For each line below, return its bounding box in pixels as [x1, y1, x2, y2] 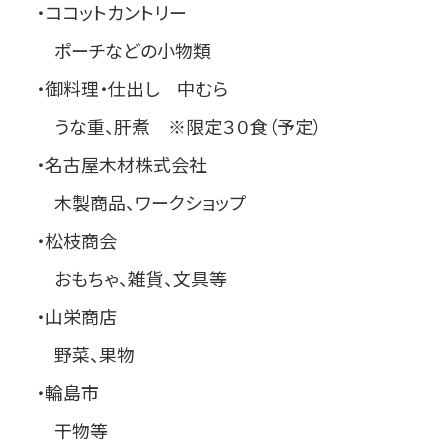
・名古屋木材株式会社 [17, 151, 207, 178]
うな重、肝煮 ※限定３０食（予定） [17, 113, 322, 140]
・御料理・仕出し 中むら [17, 75, 228, 102]
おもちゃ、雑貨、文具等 [17, 265, 227, 292]
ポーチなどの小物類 [17, 37, 211, 64]
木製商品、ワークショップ [17, 189, 246, 216]
